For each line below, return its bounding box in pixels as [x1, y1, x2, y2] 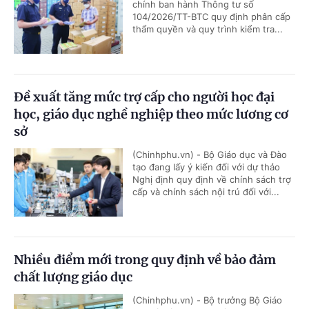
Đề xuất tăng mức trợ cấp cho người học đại [14, 89, 275, 106]
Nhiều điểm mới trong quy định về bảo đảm [14, 252, 276, 268]
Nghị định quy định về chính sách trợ [132, 174, 291, 186]
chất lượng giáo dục [14, 269, 132, 286]
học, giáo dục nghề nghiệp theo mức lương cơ [14, 106, 288, 123]
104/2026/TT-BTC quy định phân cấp [132, 11, 290, 23]
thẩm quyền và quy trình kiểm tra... [132, 23, 283, 35]
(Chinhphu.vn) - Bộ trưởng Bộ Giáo [132, 295, 282, 306]
